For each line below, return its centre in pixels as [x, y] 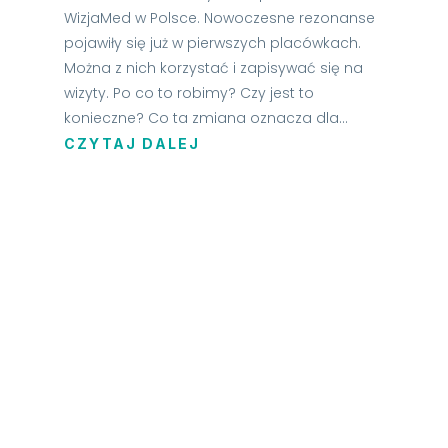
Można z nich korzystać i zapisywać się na [213, 68]
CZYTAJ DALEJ [132, 144]
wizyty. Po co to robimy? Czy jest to [188, 93]
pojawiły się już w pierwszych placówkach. [212, 43]
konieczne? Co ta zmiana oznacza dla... [205, 118]
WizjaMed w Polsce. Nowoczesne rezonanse [219, 18]
